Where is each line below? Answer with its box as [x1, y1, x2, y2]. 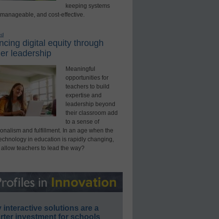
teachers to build [65, 83, 109, 90]
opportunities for [65, 74, 109, 82]
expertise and [65, 92, 102, 99]
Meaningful [65, 66, 95, 73]
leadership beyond [65, 101, 115, 108]
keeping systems [65, 2, 110, 10]
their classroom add [65, 109, 118, 117]
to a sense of [65, 118, 99, 126]
